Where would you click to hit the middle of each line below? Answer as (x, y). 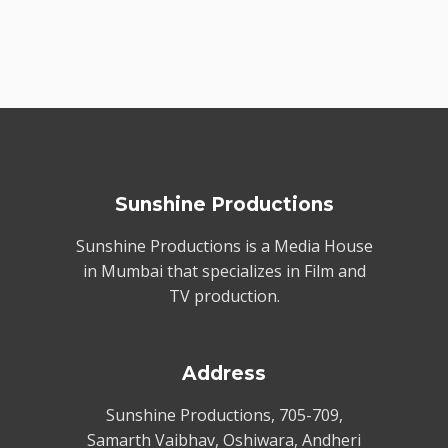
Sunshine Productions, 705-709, (224, 415)
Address (224, 373)
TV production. (224, 296)
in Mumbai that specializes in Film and (224, 271)
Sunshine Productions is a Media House (224, 246)
